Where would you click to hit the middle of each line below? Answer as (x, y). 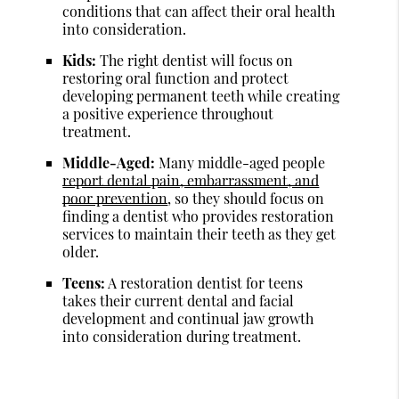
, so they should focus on (246, 198)
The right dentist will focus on (195, 60)
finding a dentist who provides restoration (199, 216)
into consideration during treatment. (182, 336)
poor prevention (115, 198)
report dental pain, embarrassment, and (191, 180)
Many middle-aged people (240, 162)
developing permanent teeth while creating (201, 95)
